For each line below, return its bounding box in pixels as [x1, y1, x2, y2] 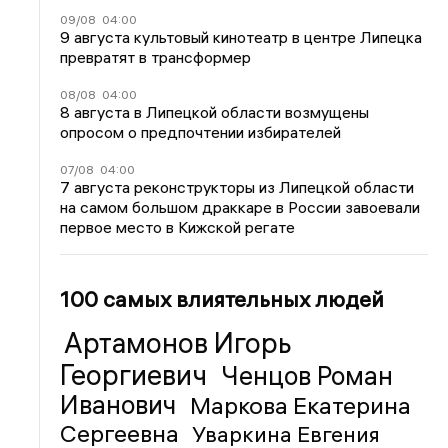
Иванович [60, 388, 183, 421]
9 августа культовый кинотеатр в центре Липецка [60, 26, 423, 47]
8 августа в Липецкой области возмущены [60, 101, 370, 122]
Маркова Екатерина [190, 389, 412, 420]
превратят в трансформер [60, 46, 252, 67]
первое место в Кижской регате [60, 216, 296, 237]
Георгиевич [60, 357, 214, 392]
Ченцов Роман [221, 359, 394, 392]
